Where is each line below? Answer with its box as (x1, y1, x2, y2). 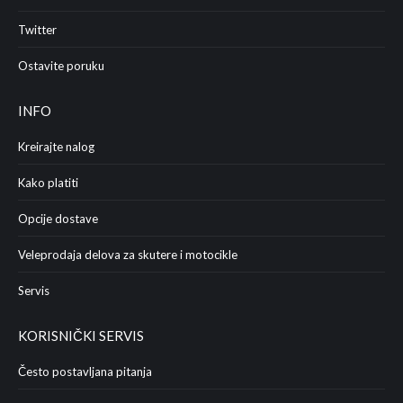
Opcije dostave (18, 211, 98, 226)
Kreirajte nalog (18, 139, 94, 154)
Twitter (18, 22, 57, 37)
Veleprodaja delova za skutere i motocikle (18, 247, 237, 262)
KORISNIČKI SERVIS (18, 327, 144, 344)
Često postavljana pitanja (18, 364, 152, 379)
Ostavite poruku (18, 58, 104, 73)
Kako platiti (18, 175, 78, 190)
